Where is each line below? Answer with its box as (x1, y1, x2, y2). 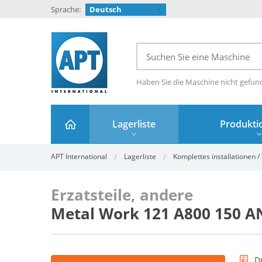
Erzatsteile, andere (51, 184, 193, 205)
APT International (51, 151, 107, 161)
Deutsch (89, 4, 122, 15)
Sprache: (51, 4, 81, 15)
